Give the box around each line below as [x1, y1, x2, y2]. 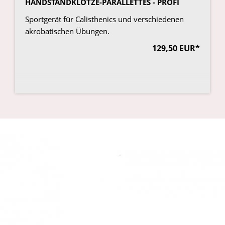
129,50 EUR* [152, 43, 200, 54]
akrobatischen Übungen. [25, 26, 109, 37]
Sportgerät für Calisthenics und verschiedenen [25, 14, 184, 25]
